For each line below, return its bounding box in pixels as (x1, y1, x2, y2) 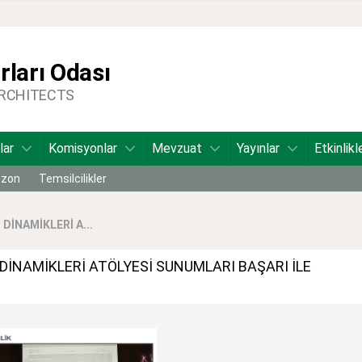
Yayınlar (237, 141, 280, 156)
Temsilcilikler (39, 172, 107, 185)
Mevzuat (152, 141, 202, 156)
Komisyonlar (48, 141, 117, 156)
